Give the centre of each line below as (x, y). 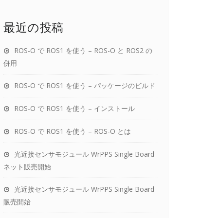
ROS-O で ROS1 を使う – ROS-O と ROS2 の (83, 50)
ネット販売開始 (27, 167)
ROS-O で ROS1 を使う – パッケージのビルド (85, 85)
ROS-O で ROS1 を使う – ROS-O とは (73, 131)
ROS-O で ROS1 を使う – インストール (74, 108)
